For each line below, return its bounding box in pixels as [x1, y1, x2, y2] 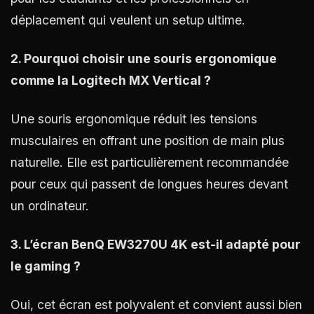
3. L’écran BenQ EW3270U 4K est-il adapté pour [11, 236, 301, 252]
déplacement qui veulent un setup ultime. [11, 12, 245, 27]
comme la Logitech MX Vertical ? [11, 72, 211, 88]
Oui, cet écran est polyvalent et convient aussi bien [11, 296, 302, 312]
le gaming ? [11, 258, 81, 273]
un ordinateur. [11, 198, 89, 213]
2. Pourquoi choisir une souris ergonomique [11, 50, 277, 66]
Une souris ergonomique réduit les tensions [11, 111, 257, 126]
